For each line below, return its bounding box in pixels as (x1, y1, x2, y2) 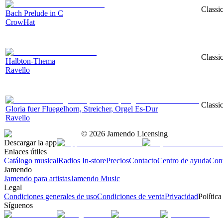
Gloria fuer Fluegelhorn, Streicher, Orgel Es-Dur (5, 104, 158, 113)
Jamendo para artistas (4, 174, 71, 183)
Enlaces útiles (4, 147, 47, 156)
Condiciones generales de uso (4, 192, 97, 201)
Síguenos (4, 201, 33, 210)
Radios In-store (58, 156, 106, 165)
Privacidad (165, 192, 198, 201)
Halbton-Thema (5, 56, 55, 65)
